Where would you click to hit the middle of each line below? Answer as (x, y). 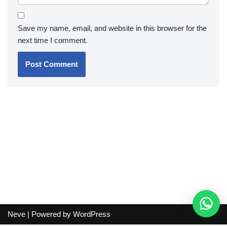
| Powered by (49, 214)
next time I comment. (53, 40)
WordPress (92, 214)
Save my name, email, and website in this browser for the (112, 28)
